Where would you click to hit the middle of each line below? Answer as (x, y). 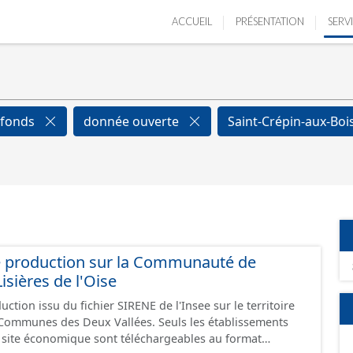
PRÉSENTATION (270, 21)
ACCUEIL (192, 21)
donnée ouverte (133, 121)
